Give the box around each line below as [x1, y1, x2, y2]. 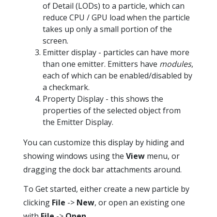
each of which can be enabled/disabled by [43, 70, 192, 81]
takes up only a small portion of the [43, 24, 172, 35]
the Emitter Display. [43, 117, 113, 128]
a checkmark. [43, 82, 90, 93]
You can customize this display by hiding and [23, 137, 184, 148]
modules [159, 59, 191, 70]
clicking [23, 197, 52, 208]
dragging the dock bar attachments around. [23, 164, 182, 175]
